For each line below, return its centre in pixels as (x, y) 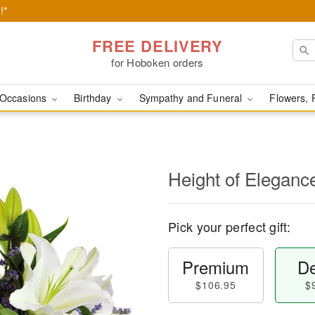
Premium (216, 267)
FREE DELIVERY (157, 45)
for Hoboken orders (157, 62)
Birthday (94, 98)
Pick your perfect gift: (229, 226)
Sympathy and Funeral (192, 98)
